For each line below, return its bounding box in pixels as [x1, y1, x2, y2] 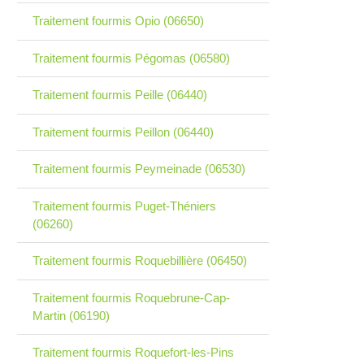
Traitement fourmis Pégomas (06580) [32, 50, 230, 65]
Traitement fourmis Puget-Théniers [32, 198, 216, 213]
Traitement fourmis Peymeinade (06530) [32, 162, 245, 176]
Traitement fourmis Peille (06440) [32, 88, 207, 102]
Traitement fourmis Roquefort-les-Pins [32, 345, 234, 360]
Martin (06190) [32, 308, 110, 323]
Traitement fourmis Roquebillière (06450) [32, 253, 247, 268]
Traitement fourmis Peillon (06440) [32, 124, 214, 139]
